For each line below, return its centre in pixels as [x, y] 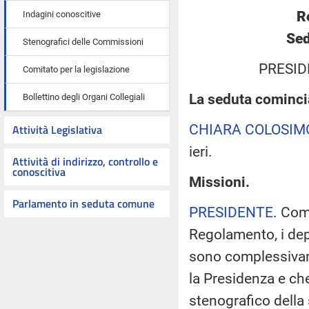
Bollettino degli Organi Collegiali [84, 97]
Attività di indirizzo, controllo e [85, 161]
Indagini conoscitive [62, 14]
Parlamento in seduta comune [83, 203]
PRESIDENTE [231, 212]
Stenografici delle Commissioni [83, 42]
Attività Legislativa [57, 130]
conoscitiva [39, 172]
